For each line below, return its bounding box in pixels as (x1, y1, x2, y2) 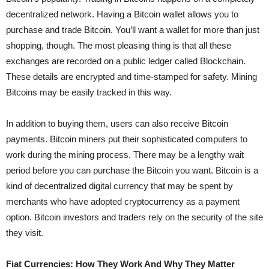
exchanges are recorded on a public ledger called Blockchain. (6, 56, 246, 66)
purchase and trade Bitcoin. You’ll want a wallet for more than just (6, 25, 259, 35)
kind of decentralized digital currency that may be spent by (6, 181, 233, 191)
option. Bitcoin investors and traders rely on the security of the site (6, 212, 263, 222)
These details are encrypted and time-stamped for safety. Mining (6, 71, 257, 82)
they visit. (6, 228, 43, 238)
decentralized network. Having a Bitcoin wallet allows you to (6, 9, 238, 19)
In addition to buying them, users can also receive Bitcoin (6, 118, 228, 128)
